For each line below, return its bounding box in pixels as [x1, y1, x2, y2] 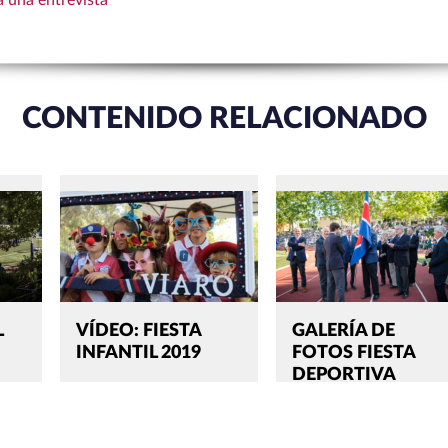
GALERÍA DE [292, 322, 396, 341]
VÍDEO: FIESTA [76, 322, 202, 341]
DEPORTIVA [292, 366, 397, 385]
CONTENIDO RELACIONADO [21, 104, 427, 135]
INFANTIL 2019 [76, 344, 202, 363]
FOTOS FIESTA [292, 344, 416, 363]
